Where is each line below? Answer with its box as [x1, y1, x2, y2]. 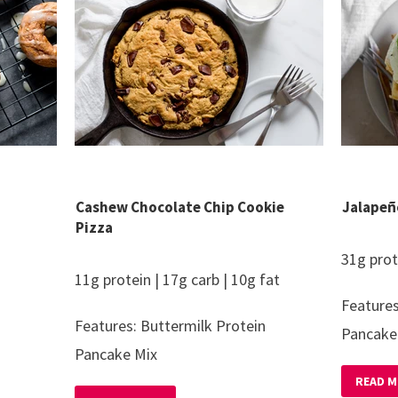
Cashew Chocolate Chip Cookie [76, 196, 284, 217]
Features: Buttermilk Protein [75, 314, 266, 336]
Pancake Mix [75, 343, 157, 364]
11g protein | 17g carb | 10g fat [75, 268, 280, 290]
